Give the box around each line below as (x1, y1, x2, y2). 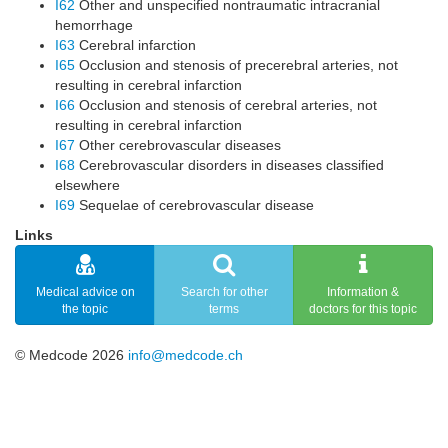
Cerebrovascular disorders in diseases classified (75, 157, 384, 173)
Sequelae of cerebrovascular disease (75, 197, 314, 213)
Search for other (180, 285, 268, 299)
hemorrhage (55, 17, 133, 33)
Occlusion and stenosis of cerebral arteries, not (75, 97, 377, 113)
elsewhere (55, 177, 120, 193)
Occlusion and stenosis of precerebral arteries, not (75, 57, 398, 73)
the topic (62, 302, 108, 316)
